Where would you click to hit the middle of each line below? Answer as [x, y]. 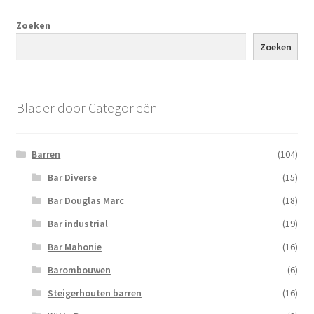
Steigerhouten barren [94, 293]
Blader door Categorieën [87, 108]
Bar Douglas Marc [86, 200]
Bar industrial [77, 223]
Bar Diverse [72, 177]
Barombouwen [79, 269]
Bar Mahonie [74, 246]
